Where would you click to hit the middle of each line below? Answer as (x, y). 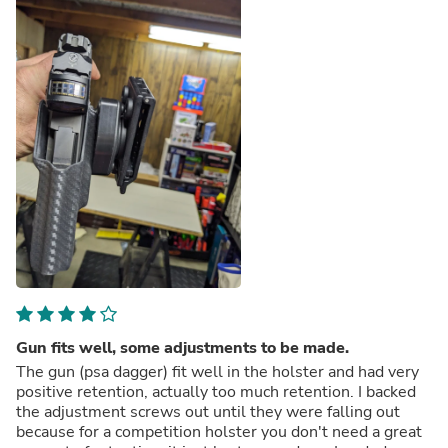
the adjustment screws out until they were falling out (208, 411)
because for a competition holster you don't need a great (219, 431)
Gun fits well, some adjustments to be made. (182, 347)
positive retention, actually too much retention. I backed (216, 391)
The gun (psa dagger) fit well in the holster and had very (217, 371)
